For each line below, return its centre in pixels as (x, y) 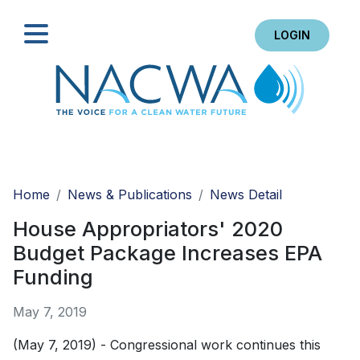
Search (309, 167)
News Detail (246, 195)
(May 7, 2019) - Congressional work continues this (167, 345)
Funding (53, 277)
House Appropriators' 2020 (148, 229)
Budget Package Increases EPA (168, 253)
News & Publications (130, 195)
